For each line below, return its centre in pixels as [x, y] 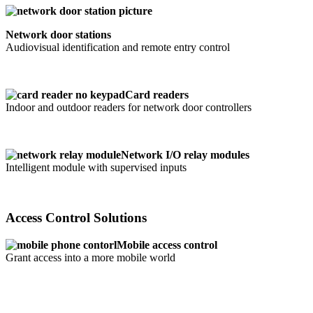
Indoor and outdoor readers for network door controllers [129, 107]
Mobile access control [167, 245]
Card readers [157, 94]
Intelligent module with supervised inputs [96, 167]
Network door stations [58, 34]
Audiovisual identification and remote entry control [118, 47]
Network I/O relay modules [185, 154]
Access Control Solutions [76, 218]
